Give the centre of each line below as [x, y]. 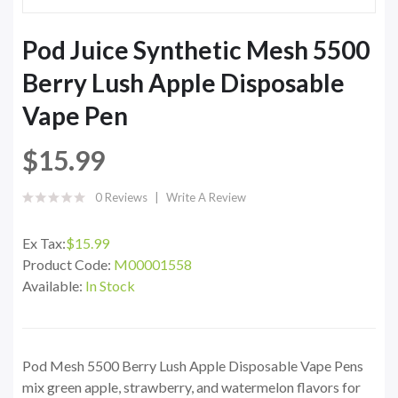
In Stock [110, 286]
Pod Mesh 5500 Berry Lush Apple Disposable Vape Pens [193, 366]
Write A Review [206, 198]
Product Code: [68, 265]
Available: [54, 286]
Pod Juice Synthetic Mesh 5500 [196, 50]
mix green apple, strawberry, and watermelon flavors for [191, 387]
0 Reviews [121, 198]
